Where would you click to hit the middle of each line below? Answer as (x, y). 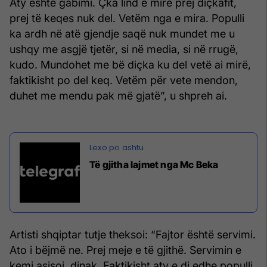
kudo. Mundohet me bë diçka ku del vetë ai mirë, (130, 65)
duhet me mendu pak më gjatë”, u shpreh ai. (118, 96)
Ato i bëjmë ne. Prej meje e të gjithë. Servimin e (125, 250)
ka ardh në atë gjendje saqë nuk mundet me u (122, 34)
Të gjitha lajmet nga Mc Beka (154, 165)
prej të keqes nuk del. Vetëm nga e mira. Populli (127, 18)
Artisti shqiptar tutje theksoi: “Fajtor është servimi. (133, 235)
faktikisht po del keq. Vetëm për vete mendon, (124, 80)
